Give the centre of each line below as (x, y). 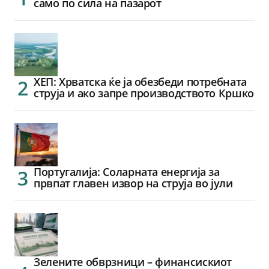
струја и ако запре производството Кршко (144, 93)
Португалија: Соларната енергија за (127, 172)
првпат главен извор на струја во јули (133, 183)
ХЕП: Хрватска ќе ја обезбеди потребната (140, 82)
